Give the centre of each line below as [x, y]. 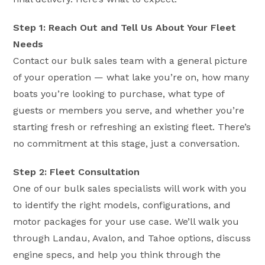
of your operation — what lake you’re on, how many [131, 77]
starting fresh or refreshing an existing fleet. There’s [132, 127]
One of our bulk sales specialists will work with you [130, 188]
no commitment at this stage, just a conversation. [127, 143]
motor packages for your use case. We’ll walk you [126, 221]
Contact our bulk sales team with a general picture [130, 60]
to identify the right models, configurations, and [122, 205]
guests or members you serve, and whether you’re [129, 110]
